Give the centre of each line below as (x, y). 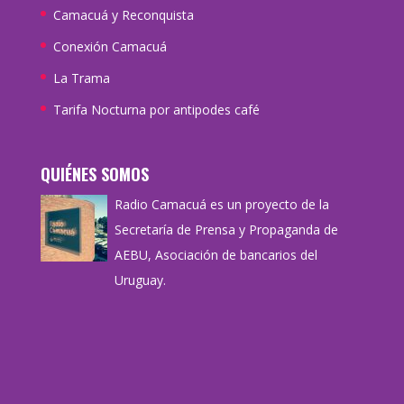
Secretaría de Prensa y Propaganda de (226, 230)
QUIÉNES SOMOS (94, 174)
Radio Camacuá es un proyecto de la (221, 205)
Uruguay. (140, 280)
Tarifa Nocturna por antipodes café (156, 109)
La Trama (81, 78)
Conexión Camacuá (110, 46)
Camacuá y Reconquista (123, 14)
